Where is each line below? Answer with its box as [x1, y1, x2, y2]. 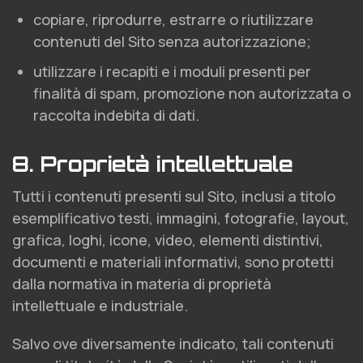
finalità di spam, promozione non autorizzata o [33, 83, 351, 103]
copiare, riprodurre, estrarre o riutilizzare [33, 10, 314, 29]
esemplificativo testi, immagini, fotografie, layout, [12, 208, 349, 228]
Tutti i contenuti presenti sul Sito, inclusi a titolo [12, 186, 335, 206]
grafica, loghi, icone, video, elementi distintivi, [12, 230, 323, 250]
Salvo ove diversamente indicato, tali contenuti [12, 334, 334, 353]
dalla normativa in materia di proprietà [12, 274, 271, 293]
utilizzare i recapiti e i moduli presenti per [33, 62, 311, 81]
